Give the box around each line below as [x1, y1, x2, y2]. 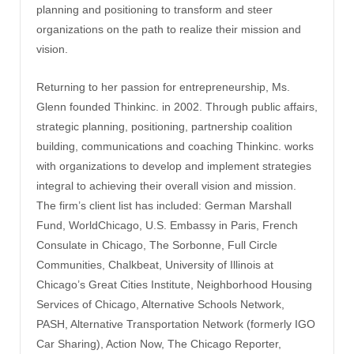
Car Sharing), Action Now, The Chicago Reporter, [36, 337, 281, 350]
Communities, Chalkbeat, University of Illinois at [36, 258, 273, 271]
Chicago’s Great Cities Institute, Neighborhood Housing [36, 277, 312, 291]
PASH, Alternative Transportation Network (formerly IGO [36, 317, 315, 330]
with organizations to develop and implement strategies [36, 159, 311, 172]
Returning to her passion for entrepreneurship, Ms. [36, 80, 290, 93]
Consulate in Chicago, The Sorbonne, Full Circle [36, 238, 277, 251]
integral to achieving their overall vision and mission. [36, 179, 296, 192]
